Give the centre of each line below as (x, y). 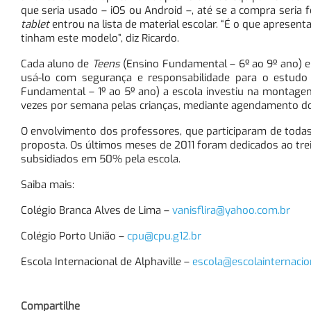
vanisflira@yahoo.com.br (231, 210)
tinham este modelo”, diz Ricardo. (100, 38)
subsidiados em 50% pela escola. (100, 159)
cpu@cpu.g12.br (164, 236)
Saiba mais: (47, 184)
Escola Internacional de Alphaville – (106, 261)
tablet (35, 24)
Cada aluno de (56, 64)
